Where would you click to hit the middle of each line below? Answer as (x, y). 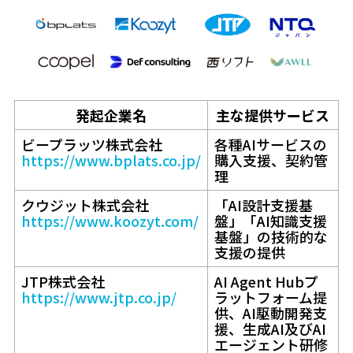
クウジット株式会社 (85, 204)
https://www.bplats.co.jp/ (111, 160)
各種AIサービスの (270, 144)
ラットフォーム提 (270, 297)
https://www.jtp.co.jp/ (98, 297)
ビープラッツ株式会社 (91, 144)
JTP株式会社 (63, 281)
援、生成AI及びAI (270, 328)
